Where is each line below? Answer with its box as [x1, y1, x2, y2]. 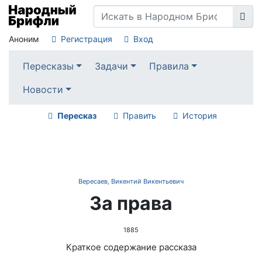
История [182, 111, 217, 121]
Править [122, 111, 156, 121]
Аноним [9, 34, 39, 44]
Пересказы [22, 60, 74, 72]
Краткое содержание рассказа [65, 242, 196, 253]
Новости [22, 83, 63, 95]
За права [89, 192, 173, 215]
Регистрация [60, 34, 112, 44]
